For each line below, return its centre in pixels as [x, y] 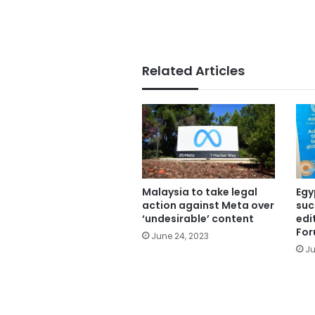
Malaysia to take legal [200, 192]
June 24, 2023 [180, 236]
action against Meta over [208, 206]
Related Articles [193, 70]
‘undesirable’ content [198, 219]
